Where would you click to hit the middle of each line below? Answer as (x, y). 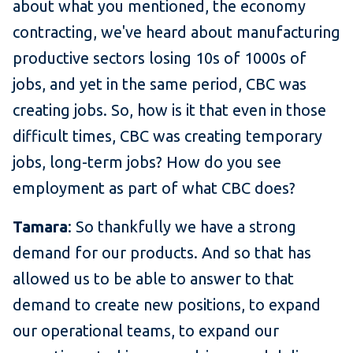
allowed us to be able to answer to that (153, 279)
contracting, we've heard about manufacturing (176, 32)
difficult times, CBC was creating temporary (167, 136)
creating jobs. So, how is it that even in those (169, 110)
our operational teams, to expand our (146, 331)
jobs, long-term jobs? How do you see (147, 162)
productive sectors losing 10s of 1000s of (160, 58)
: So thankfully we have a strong (182, 227)
